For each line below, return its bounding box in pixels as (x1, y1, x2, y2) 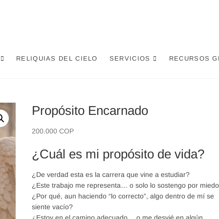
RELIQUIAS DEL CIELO (16, 55, 98, 62)
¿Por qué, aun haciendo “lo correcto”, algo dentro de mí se (31, 192, 214, 200)
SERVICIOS (109, 55, 151, 62)
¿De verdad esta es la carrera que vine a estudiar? (31, 171, 190, 178)
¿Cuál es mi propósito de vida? (31, 147, 204, 161)
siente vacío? (31, 203, 73, 211)
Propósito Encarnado (31, 103, 148, 118)
